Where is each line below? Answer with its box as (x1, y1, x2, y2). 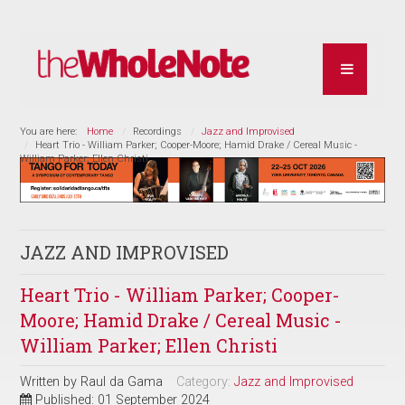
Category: (176, 373, 235, 390)
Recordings (133, 125, 183, 137)
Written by (20, 373, 81, 390)
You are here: (20, 125, 83, 137)
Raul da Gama (80, 373, 164, 390)
